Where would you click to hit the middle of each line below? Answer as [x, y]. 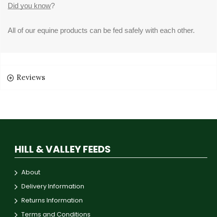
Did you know [29, 6]
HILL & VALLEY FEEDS [63, 149]
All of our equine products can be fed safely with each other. [102, 31]
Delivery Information [53, 186]
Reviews [31, 77]
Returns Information [52, 201]
